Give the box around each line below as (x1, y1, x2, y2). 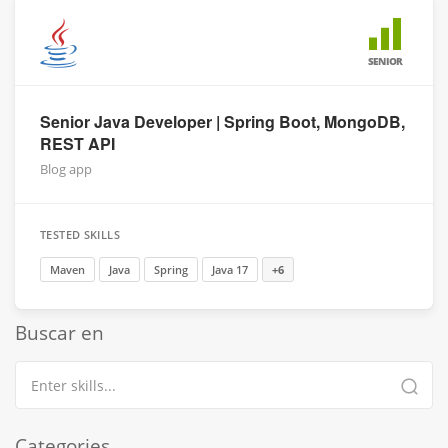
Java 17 (212, 262, 248, 277)
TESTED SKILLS (40, 227, 121, 242)
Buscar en (15, 320, 104, 346)
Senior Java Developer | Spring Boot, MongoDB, (40, 110, 405, 133)
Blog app (40, 160, 92, 178)
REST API (40, 132, 115, 155)
